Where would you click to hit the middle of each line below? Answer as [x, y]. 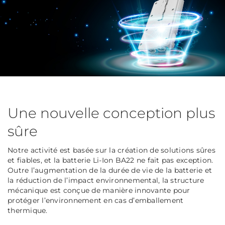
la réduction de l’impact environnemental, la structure [106, 181]
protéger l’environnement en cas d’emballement [96, 201]
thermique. [28, 211]
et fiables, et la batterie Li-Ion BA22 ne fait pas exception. [110, 160]
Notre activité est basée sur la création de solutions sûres [111, 150]
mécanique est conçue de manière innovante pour [99, 191]
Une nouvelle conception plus [111, 113]
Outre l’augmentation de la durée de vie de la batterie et [110, 171]
